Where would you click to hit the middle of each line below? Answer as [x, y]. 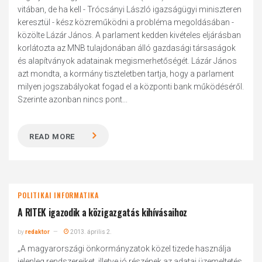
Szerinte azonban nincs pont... [73, 99]
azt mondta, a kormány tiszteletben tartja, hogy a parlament [126, 74]
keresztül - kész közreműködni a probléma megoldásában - [126, 22]
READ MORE [52, 137]
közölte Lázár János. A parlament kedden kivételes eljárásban [130, 35]
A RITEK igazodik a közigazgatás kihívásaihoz [103, 212]
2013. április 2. [91, 232]
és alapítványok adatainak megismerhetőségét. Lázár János [127, 61]
